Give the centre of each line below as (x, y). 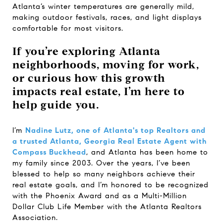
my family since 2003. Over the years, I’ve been (101, 163)
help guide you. (56, 105)
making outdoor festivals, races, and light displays (107, 17)
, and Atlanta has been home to (147, 152)
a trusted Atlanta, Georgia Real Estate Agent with (110, 141)
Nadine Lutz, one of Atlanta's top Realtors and (115, 130)
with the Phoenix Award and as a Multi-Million (100, 196)
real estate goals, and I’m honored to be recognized (111, 185)
